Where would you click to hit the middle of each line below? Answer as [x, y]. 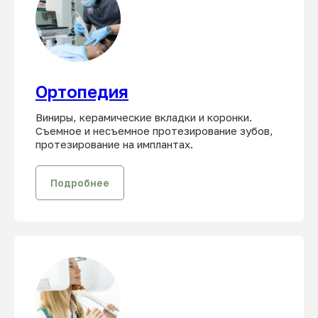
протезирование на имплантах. [114, 144]
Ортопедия [82, 91]
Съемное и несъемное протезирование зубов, [154, 130]
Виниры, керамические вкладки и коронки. [144, 117]
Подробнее [80, 182]
